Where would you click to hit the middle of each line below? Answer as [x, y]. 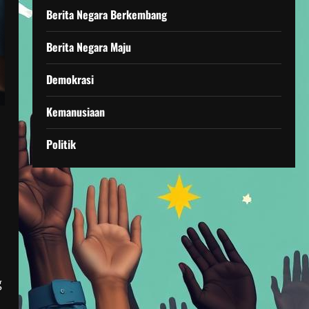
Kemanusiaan [75, 112]
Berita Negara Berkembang [106, 14]
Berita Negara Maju [88, 47]
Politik [61, 144]
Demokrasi [70, 79]
